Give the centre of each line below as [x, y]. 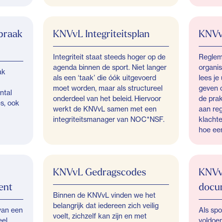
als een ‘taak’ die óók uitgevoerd [105, 78]
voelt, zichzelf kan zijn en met [100, 216]
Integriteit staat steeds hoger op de [110, 57]
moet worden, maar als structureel [108, 88]
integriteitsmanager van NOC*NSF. [109, 119]
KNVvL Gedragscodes [100, 172]
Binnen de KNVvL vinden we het [105, 195]
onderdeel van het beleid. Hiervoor [107, 98]
